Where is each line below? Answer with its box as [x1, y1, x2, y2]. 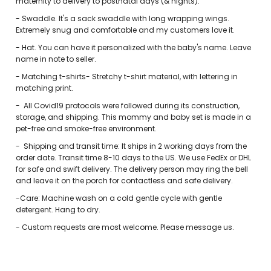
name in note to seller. [16, 54, 97, 65]
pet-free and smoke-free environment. [16, 123, 157, 134]
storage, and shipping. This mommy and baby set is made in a [16, 112, 252, 123]
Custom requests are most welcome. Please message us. [22, 222, 235, 233]
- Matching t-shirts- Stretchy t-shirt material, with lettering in [16, 71, 238, 82]
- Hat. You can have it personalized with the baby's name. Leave [16, 42, 252, 53]
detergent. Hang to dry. [16, 204, 101, 215]
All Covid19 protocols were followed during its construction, [24, 100, 240, 111]
